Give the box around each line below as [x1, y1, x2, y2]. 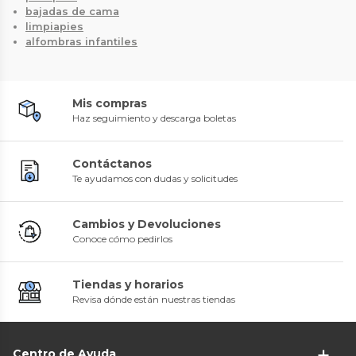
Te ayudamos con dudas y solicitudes [72, 172, 238, 184]
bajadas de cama [25, 5, 119, 17]
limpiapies [25, 20, 83, 33]
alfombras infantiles [25, 35, 137, 48]
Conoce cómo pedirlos [72, 232, 172, 245]
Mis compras [72, 95, 147, 110]
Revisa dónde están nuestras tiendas [72, 292, 235, 305]
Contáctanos [72, 156, 152, 171]
